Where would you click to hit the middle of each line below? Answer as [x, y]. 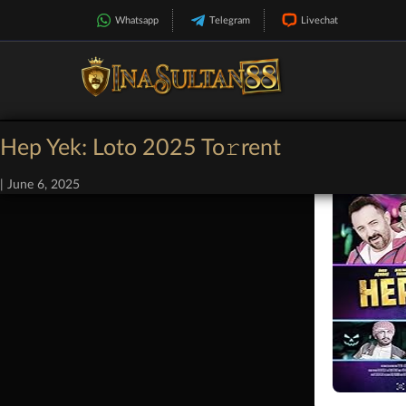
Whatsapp [137, 20]
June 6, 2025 [43, 185]
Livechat [319, 20]
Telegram [230, 20]
